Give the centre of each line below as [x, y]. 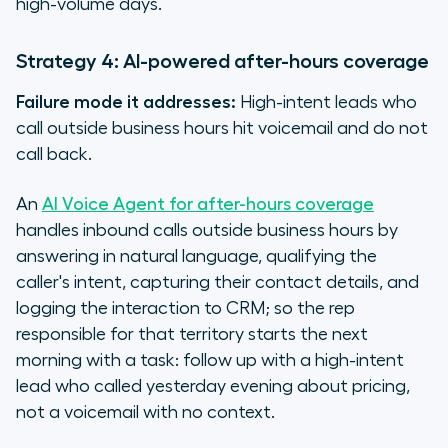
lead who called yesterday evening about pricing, [213, 386]
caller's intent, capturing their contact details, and [217, 282]
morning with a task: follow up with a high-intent [210, 360]
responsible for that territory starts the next [192, 334]
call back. [54, 154]
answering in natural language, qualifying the [196, 256]
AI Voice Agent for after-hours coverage [208, 204]
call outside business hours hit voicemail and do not [222, 128]
